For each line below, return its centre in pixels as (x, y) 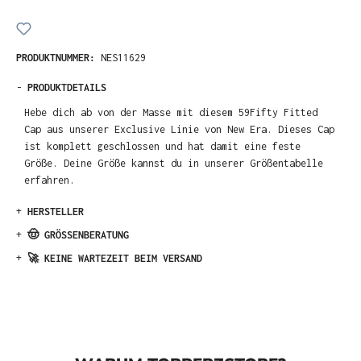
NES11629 (123, 57)
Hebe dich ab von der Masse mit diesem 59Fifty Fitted (171, 112)
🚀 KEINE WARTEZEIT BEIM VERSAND (115, 259)
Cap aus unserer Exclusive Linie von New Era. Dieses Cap (180, 129)
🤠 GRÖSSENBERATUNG (78, 235)
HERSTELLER (56, 212)
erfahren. (50, 180)
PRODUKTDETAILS (67, 87)
